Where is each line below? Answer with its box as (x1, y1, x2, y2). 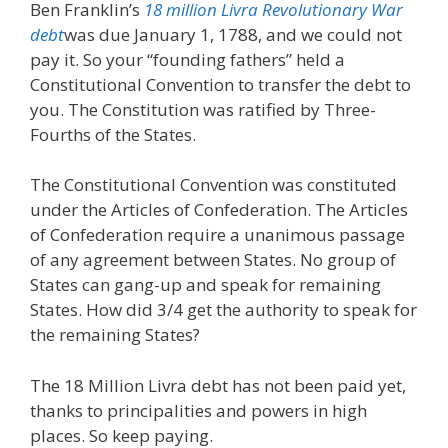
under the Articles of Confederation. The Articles (30, 198, 408, 222)
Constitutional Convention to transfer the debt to (30, 72, 411, 96)
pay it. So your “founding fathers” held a (30, 47, 345, 71)
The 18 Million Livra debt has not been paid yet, (30, 373, 406, 397)
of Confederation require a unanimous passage (30, 223, 405, 247)
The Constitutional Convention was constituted (30, 173, 397, 197)
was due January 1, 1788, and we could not (64, 22, 402, 46)
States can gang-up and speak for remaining (30, 273, 381, 297)
